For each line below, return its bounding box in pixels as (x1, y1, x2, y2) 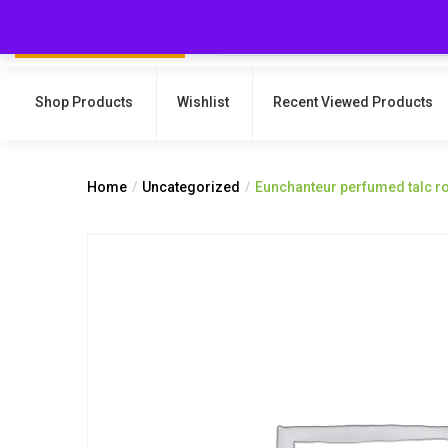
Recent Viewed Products (273, 94, 433, 110)
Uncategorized (142, 179, 240, 195)
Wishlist (177, 94, 229, 110)
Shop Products (35, 94, 133, 110)
